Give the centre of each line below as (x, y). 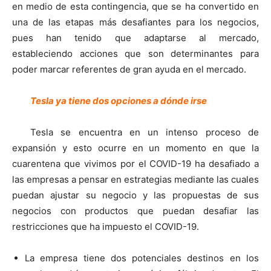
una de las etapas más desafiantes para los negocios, (135, 22)
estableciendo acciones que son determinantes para (135, 53)
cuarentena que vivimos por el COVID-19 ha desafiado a (135, 163)
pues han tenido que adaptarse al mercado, (135, 38)
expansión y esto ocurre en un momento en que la (135, 148)
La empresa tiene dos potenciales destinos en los (142, 258)
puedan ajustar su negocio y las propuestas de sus (135, 195)
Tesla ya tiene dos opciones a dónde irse (119, 100)
